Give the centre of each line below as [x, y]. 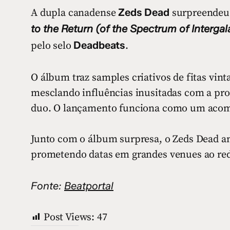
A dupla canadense [75, 13]
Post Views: [69, 218]
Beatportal [89, 186]
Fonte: [47, 186]
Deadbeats [100, 45]
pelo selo [52, 46]
